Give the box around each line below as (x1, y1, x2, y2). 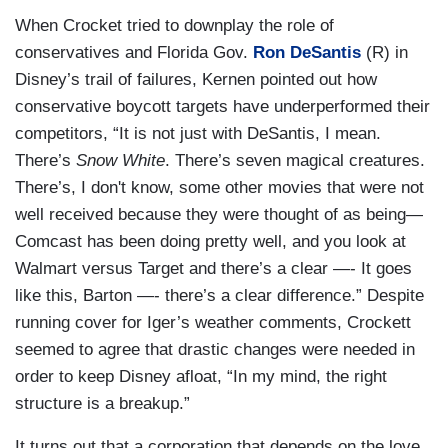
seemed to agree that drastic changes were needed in (15, 340, 415, 360)
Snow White (76, 151, 165, 171)
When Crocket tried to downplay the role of (15, 16, 334, 36)
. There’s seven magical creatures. (165, 151, 425, 171)
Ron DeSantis (253, 43, 361, 63)
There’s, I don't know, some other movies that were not (15, 178, 424, 198)
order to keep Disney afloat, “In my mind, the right (15, 367, 387, 387)
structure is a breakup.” (15, 394, 195, 414)
